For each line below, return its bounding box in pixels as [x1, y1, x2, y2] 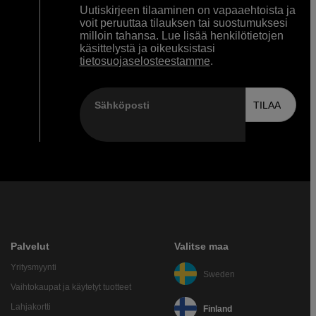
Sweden [202, 269, 235, 279]
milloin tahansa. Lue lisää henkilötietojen [79, 30, 284, 42]
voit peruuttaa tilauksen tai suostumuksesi [79, 17, 288, 30]
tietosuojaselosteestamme [79, 55, 210, 68]
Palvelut [10, 241, 49, 253]
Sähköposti [94, 99, 150, 111]
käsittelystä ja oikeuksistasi [79, 42, 215, 55]
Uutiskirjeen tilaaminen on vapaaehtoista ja [79, 4, 296, 17]
